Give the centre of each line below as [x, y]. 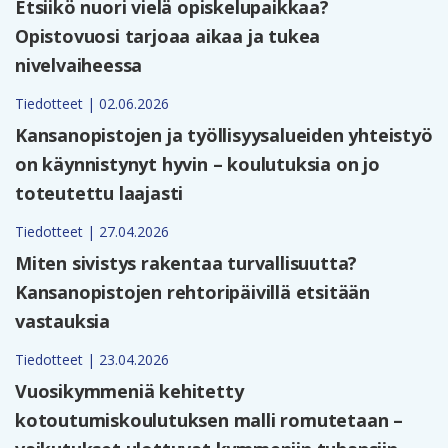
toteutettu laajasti [99, 193]
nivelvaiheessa [79, 65]
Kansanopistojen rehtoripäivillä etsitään [192, 292]
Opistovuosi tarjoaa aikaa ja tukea [168, 36]
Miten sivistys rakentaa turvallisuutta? [186, 263]
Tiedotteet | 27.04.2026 [92, 232]
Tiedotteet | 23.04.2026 [92, 360]
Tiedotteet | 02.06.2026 [92, 104]
